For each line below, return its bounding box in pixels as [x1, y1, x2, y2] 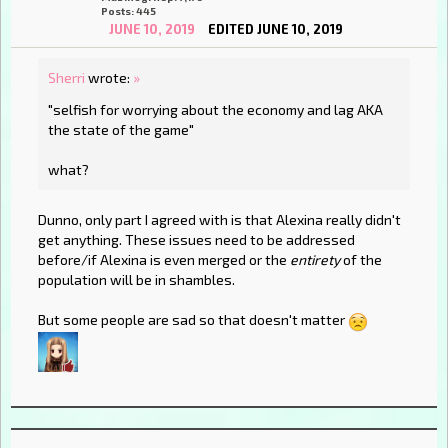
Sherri [48, 69, 85, 87]
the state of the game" [48, 120, 194, 138]
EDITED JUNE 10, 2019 [207, 21, 343, 38]
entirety [290, 250, 340, 268]
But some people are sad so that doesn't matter [38, 310, 348, 328]
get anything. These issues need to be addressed [38, 230, 355, 248]
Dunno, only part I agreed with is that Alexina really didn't [38, 210, 401, 228]
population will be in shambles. [38, 270, 235, 288]
